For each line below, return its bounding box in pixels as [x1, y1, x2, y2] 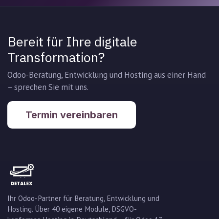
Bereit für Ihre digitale [7, 33, 137, 50]
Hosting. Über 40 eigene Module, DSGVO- [7, 204, 137, 214]
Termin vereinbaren [25, 109, 118, 121]
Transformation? [7, 48, 105, 66]
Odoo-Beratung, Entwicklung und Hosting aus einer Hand [7, 69, 206, 81]
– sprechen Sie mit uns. [7, 82, 88, 93]
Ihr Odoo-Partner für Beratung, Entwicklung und [7, 194, 159, 203]
